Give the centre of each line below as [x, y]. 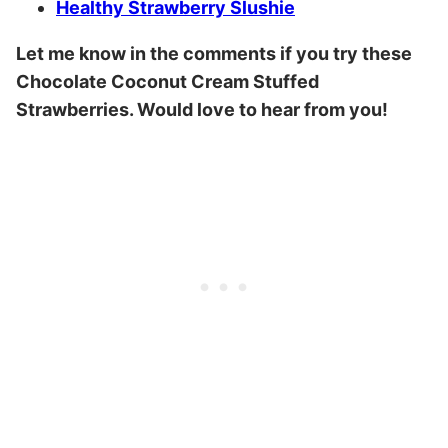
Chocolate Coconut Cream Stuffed [167, 82]
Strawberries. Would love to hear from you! [202, 110]
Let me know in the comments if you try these [214, 54]
